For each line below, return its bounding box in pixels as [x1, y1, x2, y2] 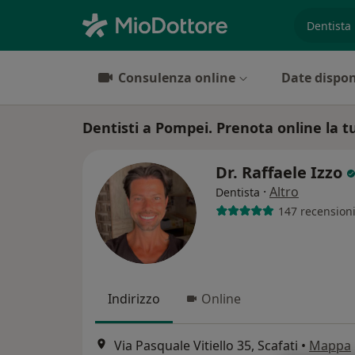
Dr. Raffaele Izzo [216, 162, 346, 183]
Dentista [216, 185, 260, 200]
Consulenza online [118, 69, 235, 86]
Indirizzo [108, 290, 160, 307]
